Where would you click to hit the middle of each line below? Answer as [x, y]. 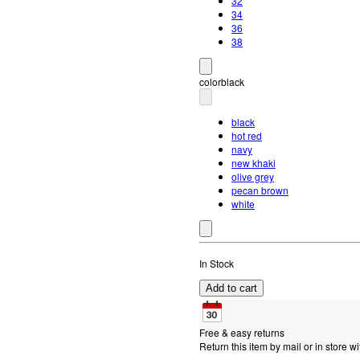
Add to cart [231, 288]
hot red [247, 136]
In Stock [217, 264]
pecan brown [260, 190]
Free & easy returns [242, 333]
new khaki [254, 163]
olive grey [253, 177]
